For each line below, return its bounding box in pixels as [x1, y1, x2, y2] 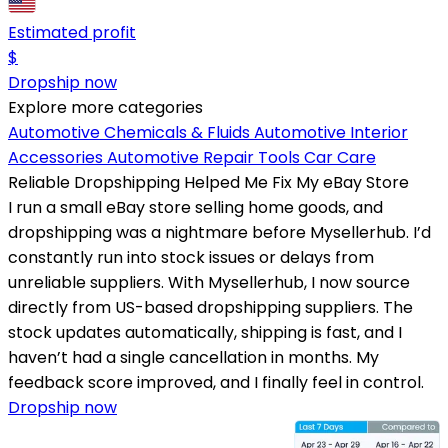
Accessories [8, 145, 107, 169]
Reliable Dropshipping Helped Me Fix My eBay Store [8, 170, 409, 194]
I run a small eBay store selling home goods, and [8, 195, 383, 219]
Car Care [304, 145, 376, 169]
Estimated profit [8, 20, 136, 44]
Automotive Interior [254, 120, 408, 144]
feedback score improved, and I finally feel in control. [8, 370, 424, 394]
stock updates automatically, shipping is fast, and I [8, 320, 402, 344]
